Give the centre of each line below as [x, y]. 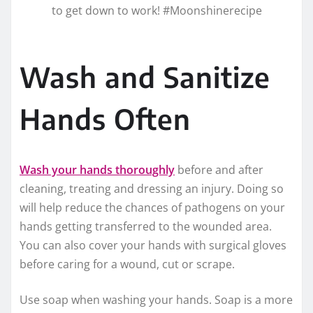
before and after [219, 170]
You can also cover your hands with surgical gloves [153, 246]
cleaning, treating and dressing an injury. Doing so [152, 189]
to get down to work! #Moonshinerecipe [156, 11]
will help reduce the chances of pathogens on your [152, 208]
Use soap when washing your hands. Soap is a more [156, 300]
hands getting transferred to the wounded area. [146, 227]
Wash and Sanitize [145, 77]
